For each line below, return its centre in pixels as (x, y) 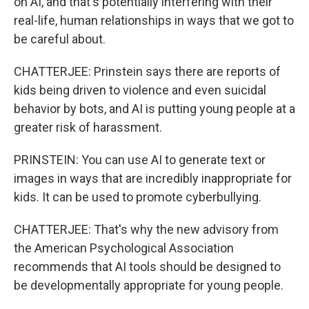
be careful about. (60, 39)
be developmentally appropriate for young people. (149, 285)
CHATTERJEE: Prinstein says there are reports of (147, 71)
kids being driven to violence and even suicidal (140, 90)
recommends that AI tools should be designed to (147, 267)
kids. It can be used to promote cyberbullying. (138, 197)
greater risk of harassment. (88, 127)
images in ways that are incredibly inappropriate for (153, 178)
